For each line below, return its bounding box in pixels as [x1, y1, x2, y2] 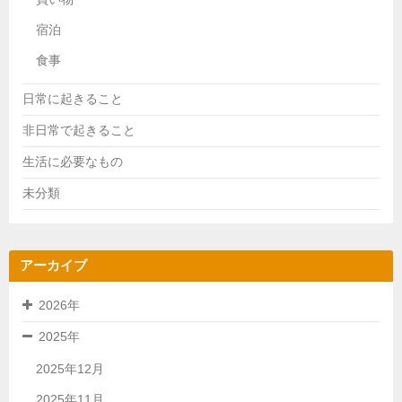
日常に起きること [22, 92, 123, 107]
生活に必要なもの [22, 154, 123, 170]
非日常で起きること [22, 123, 135, 138]
